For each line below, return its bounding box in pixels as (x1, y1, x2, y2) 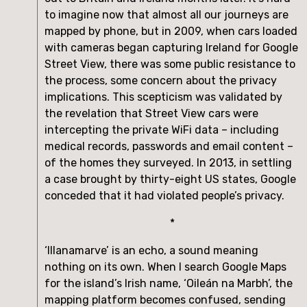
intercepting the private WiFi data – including (45, 123, 279, 136)
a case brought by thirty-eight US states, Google (45, 172, 296, 186)
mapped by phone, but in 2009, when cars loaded (45, 24, 297, 38)
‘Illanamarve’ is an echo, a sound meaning (45, 243, 258, 257)
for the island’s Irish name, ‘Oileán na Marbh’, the (45, 276, 293, 290)
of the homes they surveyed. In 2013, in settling (45, 156, 292, 169)
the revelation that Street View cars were (45, 106, 258, 120)
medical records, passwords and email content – (45, 139, 293, 153)
